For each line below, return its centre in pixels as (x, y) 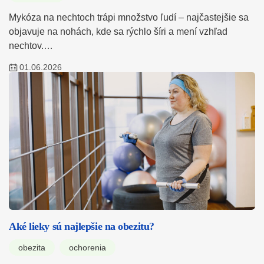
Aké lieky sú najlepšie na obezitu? (82, 227)
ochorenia (88, 248)
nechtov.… (31, 46)
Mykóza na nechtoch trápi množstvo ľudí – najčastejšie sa (129, 18)
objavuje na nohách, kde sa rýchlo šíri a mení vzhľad (118, 32)
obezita (32, 248)
